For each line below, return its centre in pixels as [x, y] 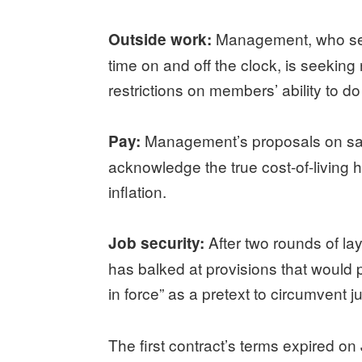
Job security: [159, 243]
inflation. [140, 192]
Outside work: [160, 40]
